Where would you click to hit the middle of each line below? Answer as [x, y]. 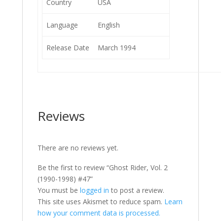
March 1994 [117, 48]
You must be [58, 190]
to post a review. [136, 190]
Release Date [68, 48]
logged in [94, 190]
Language [62, 25]
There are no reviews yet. [78, 148]
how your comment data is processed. [99, 213]
